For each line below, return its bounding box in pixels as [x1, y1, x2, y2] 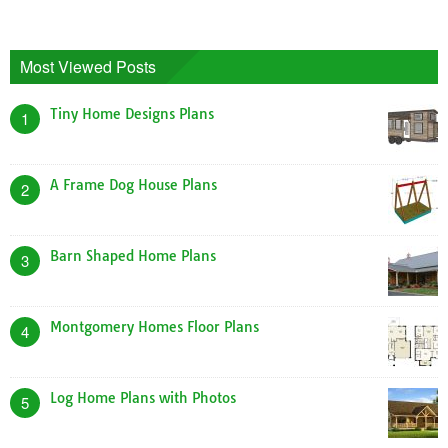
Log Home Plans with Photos [50, 389, 236, 408]
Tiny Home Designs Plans [50, 105, 214, 124]
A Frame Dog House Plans [50, 176, 217, 195]
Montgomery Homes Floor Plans [50, 318, 259, 337]
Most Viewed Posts [20, 55, 156, 79]
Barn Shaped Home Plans [50, 247, 216, 266]
